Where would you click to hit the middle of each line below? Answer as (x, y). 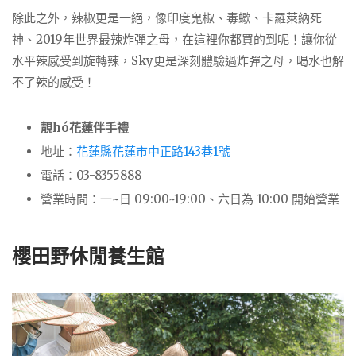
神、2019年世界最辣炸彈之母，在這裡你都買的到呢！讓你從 (174, 40)
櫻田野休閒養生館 (88, 256)
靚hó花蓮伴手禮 (85, 127)
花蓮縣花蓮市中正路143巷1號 (155, 151)
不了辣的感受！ (54, 83)
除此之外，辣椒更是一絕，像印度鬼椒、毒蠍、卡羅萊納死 (167, 18)
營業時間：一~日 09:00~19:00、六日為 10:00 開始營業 (190, 199)
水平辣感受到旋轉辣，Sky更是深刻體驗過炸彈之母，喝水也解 (178, 61)
